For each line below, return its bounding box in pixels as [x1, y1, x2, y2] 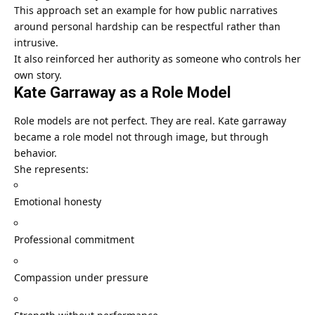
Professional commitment [14, 233, 134, 247]
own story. [14, 67, 62, 82]
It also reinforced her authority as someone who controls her [14, 51, 301, 65]
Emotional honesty [14, 195, 101, 209]
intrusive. [14, 35, 58, 49]
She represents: [14, 162, 89, 176]
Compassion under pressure [14, 271, 148, 285]
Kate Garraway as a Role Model [14, 83, 231, 101]
